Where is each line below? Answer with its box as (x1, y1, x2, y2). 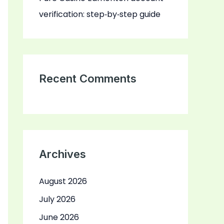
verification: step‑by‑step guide (39, 8, 160, 20)
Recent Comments (39, 72, 136, 85)
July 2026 (39, 193, 75, 205)
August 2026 (39, 175, 87, 187)
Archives (39, 147, 86, 161)
